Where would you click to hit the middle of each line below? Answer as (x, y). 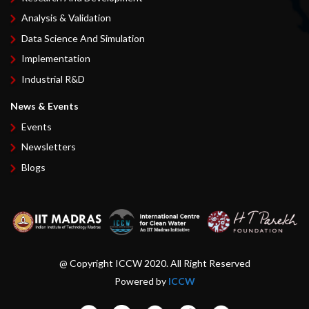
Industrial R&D (53, 79)
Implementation (56, 58)
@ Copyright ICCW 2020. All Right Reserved (154, 263)
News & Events (45, 106)
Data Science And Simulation (83, 38)
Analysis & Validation (67, 18)
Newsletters (49, 147)
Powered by (141, 281)
